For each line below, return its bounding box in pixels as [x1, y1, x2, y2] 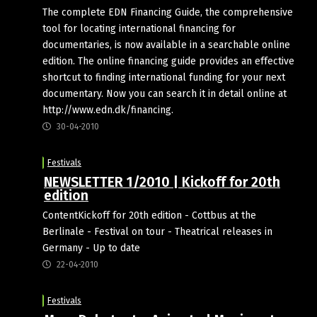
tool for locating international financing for [42, 22, 236, 35]
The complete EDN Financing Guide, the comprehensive [42, 6, 293, 18]
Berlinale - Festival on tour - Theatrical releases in [42, 225, 272, 238]
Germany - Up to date [42, 241, 140, 254]
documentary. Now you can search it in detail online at [42, 87, 287, 100]
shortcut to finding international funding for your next [42, 71, 285, 83]
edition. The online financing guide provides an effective [42, 54, 294, 67]
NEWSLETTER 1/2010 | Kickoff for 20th [44, 173, 280, 190]
